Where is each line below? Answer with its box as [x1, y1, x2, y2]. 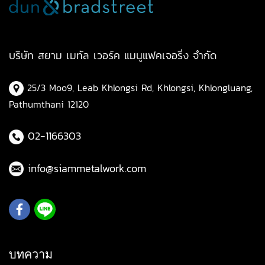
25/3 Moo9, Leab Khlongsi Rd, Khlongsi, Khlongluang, [24, 80, 253, 95]
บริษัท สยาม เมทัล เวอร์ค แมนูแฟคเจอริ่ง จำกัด [9, 47, 216, 64]
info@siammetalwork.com [28, 160, 146, 176]
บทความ [9, 245, 53, 262]
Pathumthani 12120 [9, 96, 89, 111]
